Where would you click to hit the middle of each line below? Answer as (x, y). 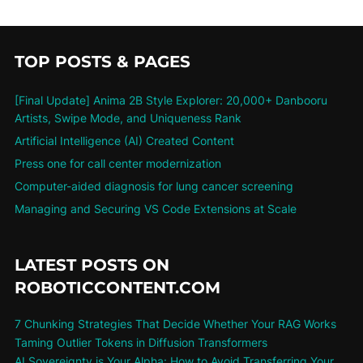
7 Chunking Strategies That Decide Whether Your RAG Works (175, 324)
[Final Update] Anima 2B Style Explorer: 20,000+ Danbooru (171, 100)
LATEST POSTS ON (92, 265)
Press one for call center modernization (117, 164)
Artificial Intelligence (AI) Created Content (124, 141)
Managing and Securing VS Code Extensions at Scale (155, 209)
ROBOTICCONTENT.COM (117, 287)
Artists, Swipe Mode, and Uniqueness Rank (128, 118)
